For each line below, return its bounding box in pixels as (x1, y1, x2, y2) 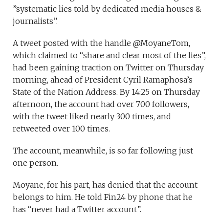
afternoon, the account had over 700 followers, (13, 99, 190, 109)
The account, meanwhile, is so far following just (13, 146, 194, 156)
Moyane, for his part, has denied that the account (13, 180, 198, 190)
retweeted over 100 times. (13, 124, 110, 134)
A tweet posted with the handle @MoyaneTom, (13, 38, 191, 48)
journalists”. (13, 16, 58, 26)
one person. (13, 158, 61, 168)
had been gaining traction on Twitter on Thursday (13, 63, 204, 73)
